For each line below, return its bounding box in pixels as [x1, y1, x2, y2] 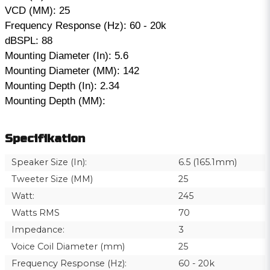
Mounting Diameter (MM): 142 [5, 65, 139, 77]
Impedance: [11, 224, 64, 235]
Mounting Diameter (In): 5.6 [5, 50, 128, 61]
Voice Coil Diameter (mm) [11, 241, 125, 252]
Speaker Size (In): [11, 157, 87, 168]
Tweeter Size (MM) [11, 174, 93, 184]
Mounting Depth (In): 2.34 [5, 80, 119, 92]
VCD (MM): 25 [5, 5, 70, 16]
